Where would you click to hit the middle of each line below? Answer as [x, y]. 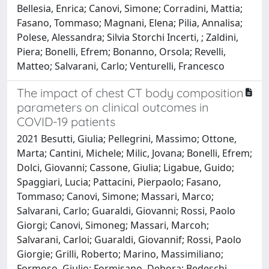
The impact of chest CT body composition [130, 92]
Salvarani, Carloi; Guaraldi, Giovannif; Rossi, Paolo [129, 239]
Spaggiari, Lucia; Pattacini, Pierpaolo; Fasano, [119, 182]
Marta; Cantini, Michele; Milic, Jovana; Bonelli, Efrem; [134, 153]
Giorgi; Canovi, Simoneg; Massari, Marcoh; [113, 225]
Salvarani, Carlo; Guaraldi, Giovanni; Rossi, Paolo [126, 210]
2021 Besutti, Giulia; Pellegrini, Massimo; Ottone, [127, 138]
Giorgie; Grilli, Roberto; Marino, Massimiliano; [120, 254]
